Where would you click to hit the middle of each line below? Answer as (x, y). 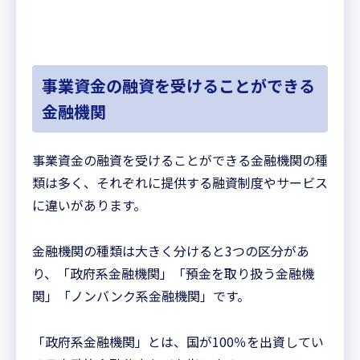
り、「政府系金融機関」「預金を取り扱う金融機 (173, 274)
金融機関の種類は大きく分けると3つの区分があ (171, 251)
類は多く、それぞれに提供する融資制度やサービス (180, 183)
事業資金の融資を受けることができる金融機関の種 (180, 160)
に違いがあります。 (89, 205)
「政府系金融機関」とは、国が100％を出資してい (178, 341)
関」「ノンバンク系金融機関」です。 (141, 296)
